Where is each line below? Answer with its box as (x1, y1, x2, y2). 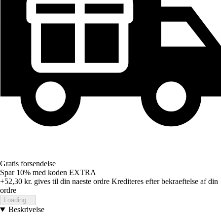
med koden (33, 168, 69, 177)
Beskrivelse (8, 205, 44, 214)
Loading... (4, 196, 32, 204)
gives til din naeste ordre (32, 177, 110, 186)
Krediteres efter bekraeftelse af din (111, 177, 218, 186)
